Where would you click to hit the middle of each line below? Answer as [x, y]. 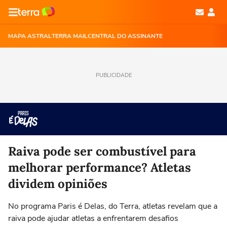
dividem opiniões [58, 184]
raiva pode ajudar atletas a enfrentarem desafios [93, 218]
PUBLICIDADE [113, 75]
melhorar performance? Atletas [100, 167]
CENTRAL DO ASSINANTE [125, 36]
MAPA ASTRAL [30, 36]
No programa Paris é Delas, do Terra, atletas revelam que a [113, 206]
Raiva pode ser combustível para [102, 151]
